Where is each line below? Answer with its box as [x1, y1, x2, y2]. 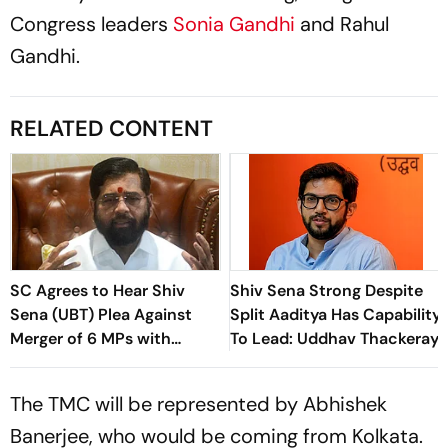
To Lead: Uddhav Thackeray [230, 328, 439, 350]
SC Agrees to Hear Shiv [10, 280, 185, 302]
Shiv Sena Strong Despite [230, 280, 423, 302]
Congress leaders [10, 11, 168, 38]
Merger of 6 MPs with [10, 328, 171, 350]
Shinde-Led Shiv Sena [10, 352, 179, 374]
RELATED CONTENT [10, 114, 213, 144]
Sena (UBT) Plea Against [10, 304, 192, 326]
